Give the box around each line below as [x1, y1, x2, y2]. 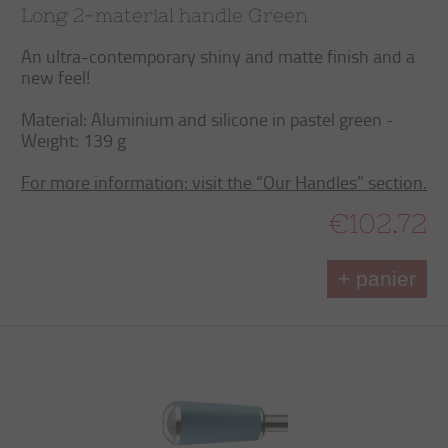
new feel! [21, 65, 90, 89]
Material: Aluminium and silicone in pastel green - [21, 107, 394, 131]
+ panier [338, 267, 416, 290]
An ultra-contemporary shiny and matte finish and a [21, 44, 415, 68]
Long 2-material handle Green [21, 4, 308, 26]
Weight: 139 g [21, 128, 126, 152]
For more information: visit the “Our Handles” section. [21, 170, 427, 194]
